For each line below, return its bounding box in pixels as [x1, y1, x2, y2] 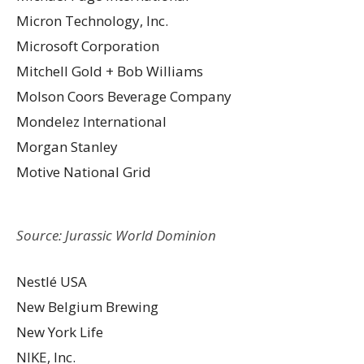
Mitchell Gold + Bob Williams [16, 61, 203, 80]
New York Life [16, 322, 103, 341]
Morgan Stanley [16, 136, 118, 156]
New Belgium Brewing [16, 297, 158, 316]
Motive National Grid [16, 162, 151, 181]
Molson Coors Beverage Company [16, 86, 232, 106]
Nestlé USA [16, 271, 87, 291]
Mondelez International [16, 111, 167, 131]
